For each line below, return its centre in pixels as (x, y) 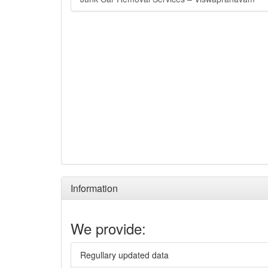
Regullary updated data (124, 255)
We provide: (108, 228)
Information (94, 188)
